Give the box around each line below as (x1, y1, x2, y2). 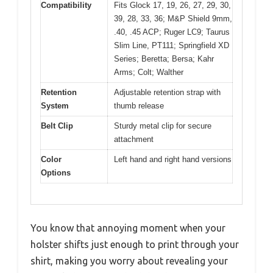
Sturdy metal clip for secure (114, 121, 211, 130)
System (41, 101, 69, 110)
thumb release (114, 101, 164, 110)
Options (41, 168, 71, 177)
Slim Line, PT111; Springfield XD (114, 40, 229, 50)
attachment (114, 134, 154, 144)
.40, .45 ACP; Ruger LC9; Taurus (114, 27, 230, 37)
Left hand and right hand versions (114, 154, 232, 164)
